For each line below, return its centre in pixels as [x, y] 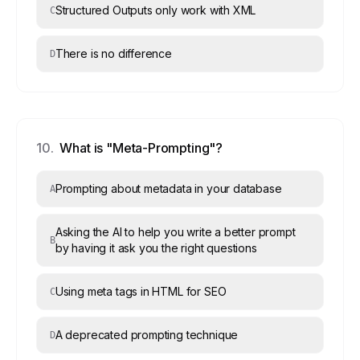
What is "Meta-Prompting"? [141, 148]
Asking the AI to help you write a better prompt [175, 232]
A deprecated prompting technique [147, 335]
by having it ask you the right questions [156, 248]
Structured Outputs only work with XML [155, 10]
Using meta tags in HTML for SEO [141, 291]
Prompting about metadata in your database [168, 188]
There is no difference [113, 53]
